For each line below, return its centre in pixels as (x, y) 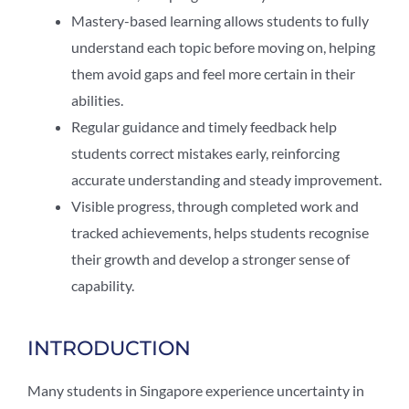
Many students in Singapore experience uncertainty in (196, 390)
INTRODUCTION (109, 348)
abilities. (97, 100)
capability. (103, 285)
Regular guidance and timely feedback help (204, 126)
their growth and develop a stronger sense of (210, 258)
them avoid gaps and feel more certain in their (213, 73)
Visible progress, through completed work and (215, 205)
